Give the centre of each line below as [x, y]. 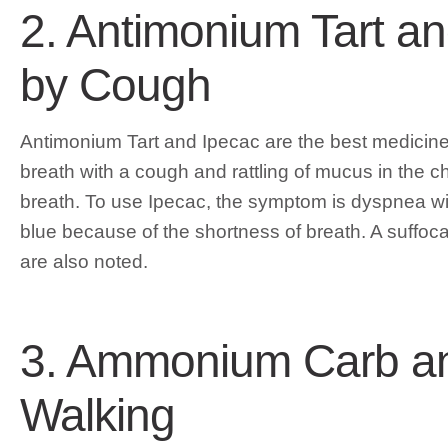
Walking [97, 414]
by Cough [115, 85]
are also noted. [84, 261]
